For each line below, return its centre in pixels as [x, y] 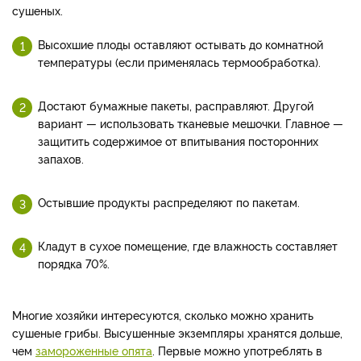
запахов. [61, 158]
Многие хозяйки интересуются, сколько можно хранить [163, 314]
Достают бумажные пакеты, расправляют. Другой [176, 105]
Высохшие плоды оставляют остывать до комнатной [180, 44]
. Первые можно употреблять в [237, 350]
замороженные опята [94, 350]
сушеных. [37, 10]
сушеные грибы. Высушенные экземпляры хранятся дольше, [177, 332]
